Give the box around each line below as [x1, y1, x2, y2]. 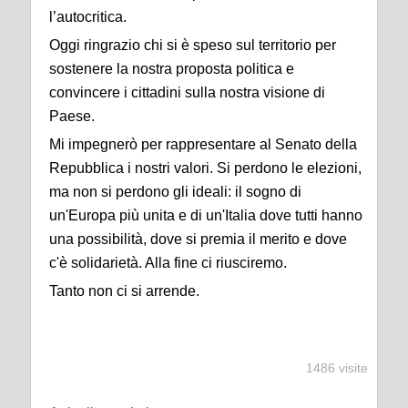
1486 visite [306, 361, 368, 375]
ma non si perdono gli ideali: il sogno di [49, 184, 301, 199]
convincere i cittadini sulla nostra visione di [49, 85, 325, 100]
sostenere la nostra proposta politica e [49, 61, 294, 76]
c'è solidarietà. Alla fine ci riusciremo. [49, 255, 287, 270]
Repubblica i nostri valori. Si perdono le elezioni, [49, 160, 362, 176]
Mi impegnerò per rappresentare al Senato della [49, 137, 357, 152]
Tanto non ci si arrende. [49, 283, 199, 299]
